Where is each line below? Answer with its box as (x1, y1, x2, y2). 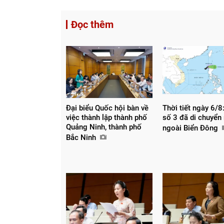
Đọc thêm (71, 18, 113, 30)
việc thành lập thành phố (66, 112, 147, 122)
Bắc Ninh (66, 132, 98, 142)
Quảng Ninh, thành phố (66, 122, 141, 131)
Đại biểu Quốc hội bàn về (66, 103, 148, 112)
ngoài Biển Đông (162, 123, 220, 132)
